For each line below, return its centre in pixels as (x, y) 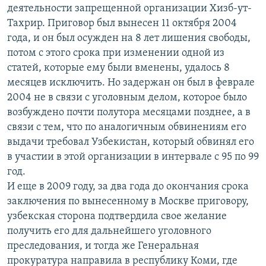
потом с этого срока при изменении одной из (116, 53)
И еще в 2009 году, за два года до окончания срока (128, 187)
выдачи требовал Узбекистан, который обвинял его (131, 142)
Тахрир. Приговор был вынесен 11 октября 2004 (122, 24)
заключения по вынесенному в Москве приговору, (128, 202)
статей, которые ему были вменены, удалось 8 (118, 68)
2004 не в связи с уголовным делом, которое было (127, 98)
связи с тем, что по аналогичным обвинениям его (127, 128)
